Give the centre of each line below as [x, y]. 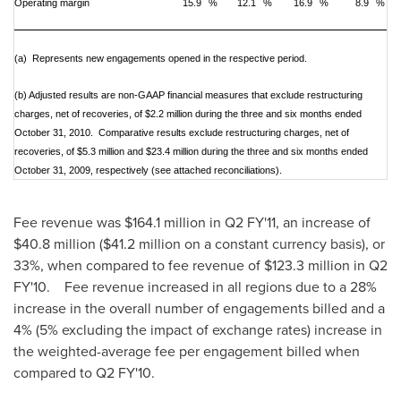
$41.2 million [142, 243]
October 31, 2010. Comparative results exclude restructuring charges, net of [182, 132]
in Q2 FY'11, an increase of [288, 222]
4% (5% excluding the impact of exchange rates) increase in [198, 329]
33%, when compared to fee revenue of [139, 265]
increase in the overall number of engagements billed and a [199, 308]
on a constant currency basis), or [283, 243]
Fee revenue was [69, 222]
